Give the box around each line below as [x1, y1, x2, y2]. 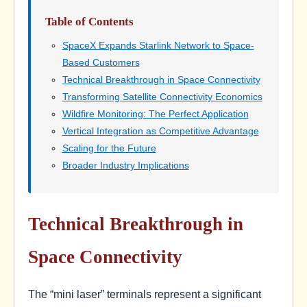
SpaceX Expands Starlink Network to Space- [62, 39, 254, 51]
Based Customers [62, 56, 140, 68]
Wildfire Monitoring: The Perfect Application [62, 108, 249, 119]
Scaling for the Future [62, 142, 156, 153]
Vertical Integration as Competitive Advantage [62, 125, 259, 136]
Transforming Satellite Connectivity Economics [62, 90, 262, 102]
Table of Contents [45, 14, 134, 28]
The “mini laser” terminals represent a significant [28, 287, 261, 300]
